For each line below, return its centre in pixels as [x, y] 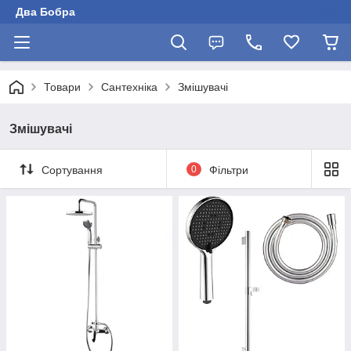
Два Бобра [45, 12]
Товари [62, 87]
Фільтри [228, 170]
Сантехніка [129, 87]
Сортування [72, 170]
